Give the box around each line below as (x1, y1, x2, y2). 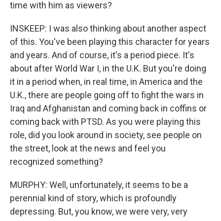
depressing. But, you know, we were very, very (10, 206, 187, 217)
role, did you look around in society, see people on (10, 130, 202, 140)
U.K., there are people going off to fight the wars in (10, 90, 204, 100)
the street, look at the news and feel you (10, 143, 166, 153)
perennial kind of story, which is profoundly (10, 193, 177, 203)
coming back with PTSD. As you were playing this (10, 116, 201, 127)
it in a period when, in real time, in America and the (10, 76, 203, 87)
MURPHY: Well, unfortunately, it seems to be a (10, 180, 188, 190)
